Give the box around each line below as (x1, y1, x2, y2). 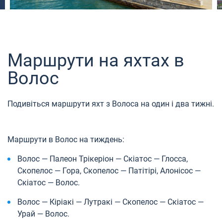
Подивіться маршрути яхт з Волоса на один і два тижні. (7, 99, 214, 109)
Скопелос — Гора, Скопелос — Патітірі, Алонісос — (17, 166, 201, 175)
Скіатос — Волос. (17, 177, 80, 187)
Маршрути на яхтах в (7, 50, 184, 71)
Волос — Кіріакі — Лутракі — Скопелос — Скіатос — (17, 197, 204, 207)
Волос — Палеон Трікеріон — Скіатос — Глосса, (17, 154, 188, 164)
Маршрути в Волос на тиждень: (7, 134, 124, 144)
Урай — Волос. (17, 209, 69, 219)
